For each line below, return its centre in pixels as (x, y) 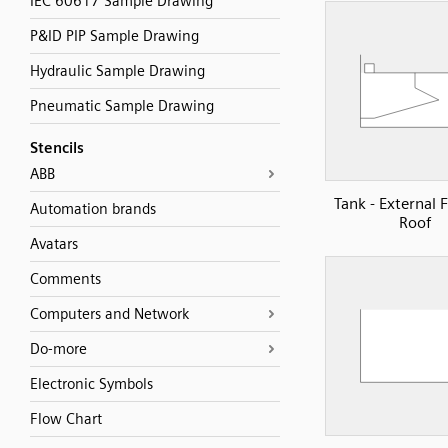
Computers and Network (109, 314)
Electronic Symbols (91, 384)
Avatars (54, 244)
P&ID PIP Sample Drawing (114, 36)
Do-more (58, 349)
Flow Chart (66, 419)
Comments (65, 279)
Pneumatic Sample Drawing (122, 106)
